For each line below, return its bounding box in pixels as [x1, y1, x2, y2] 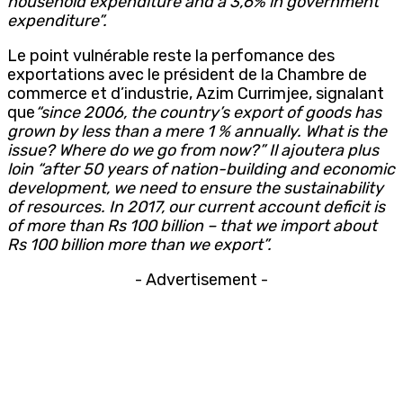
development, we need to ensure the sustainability [7, 177, 383, 198]
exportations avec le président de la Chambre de [7, 64, 367, 85]
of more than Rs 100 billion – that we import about [7, 215, 377, 236]
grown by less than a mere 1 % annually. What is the [7, 121, 387, 141]
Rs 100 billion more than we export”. [7, 234, 272, 255]
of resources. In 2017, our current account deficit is [7, 196, 385, 217]
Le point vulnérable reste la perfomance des [7, 45, 335, 66]
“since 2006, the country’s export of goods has [35, 102, 381, 122]
